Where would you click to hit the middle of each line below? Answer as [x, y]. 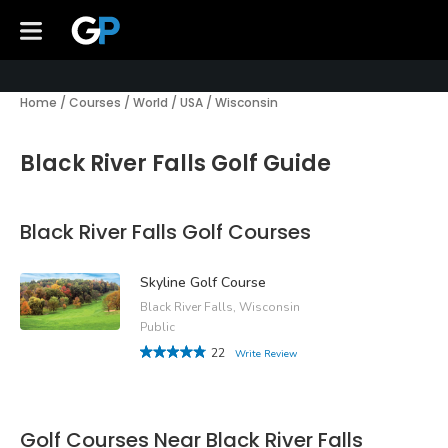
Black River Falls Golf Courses [165, 232]
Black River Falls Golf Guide [175, 163]
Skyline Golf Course [203, 283]
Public [157, 327]
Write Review [266, 354]
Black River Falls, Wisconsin [220, 307]
